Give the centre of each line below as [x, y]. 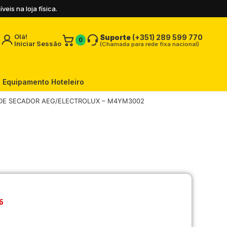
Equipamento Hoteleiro [43, 82]
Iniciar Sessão [38, 44]
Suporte [115, 37]
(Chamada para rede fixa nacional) [149, 44]
